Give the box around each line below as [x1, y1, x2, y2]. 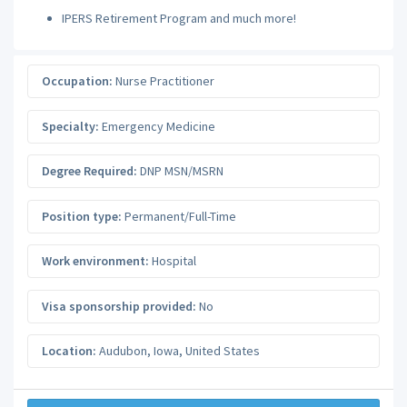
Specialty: [42, 117, 99, 134]
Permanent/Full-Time [122, 207, 236, 224]
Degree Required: [42, 163, 137, 180]
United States [185, 342, 260, 360]
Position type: [42, 207, 122, 224]
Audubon [99, 342, 147, 360]
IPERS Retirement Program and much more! [61, 9, 296, 26]
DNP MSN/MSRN [137, 163, 223, 180]
